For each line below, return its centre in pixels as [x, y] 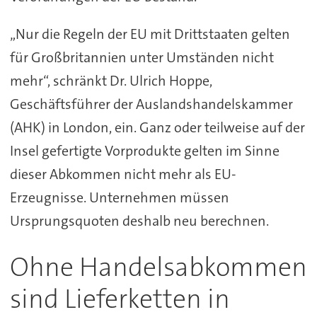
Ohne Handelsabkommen [158, 267]
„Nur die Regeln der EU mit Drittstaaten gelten [150, 34]
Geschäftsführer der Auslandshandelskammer [151, 104]
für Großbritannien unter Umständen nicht [142, 58]
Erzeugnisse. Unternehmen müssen [119, 198]
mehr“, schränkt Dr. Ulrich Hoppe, [111, 81]
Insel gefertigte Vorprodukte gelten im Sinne [144, 151]
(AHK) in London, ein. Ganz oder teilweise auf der [157, 128]
